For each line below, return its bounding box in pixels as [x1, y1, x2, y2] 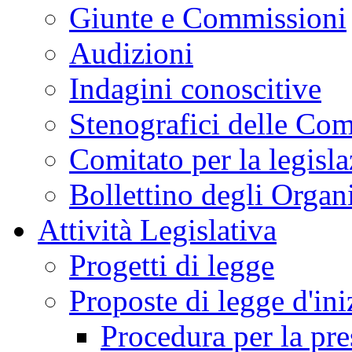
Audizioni [69, 36, 193, 71]
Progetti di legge [69, 248, 274, 283]
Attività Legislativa [38, 213, 277, 247]
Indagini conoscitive [69, 71, 321, 106]
